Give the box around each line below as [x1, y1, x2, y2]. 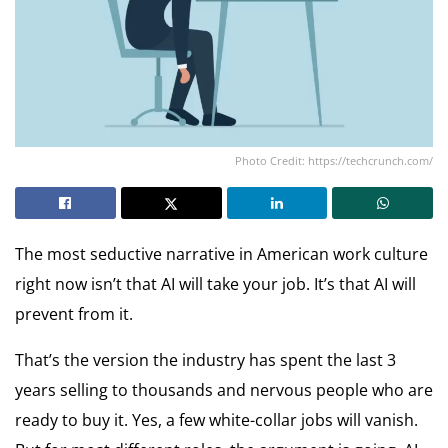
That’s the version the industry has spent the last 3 [15, 348, 396, 371]
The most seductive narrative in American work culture [15, 242, 428, 265]
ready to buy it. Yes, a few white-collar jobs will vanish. [15, 408, 418, 431]
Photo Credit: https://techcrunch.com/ [235, 152, 433, 168]
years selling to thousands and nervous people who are [15, 378, 433, 401]
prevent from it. [15, 302, 133, 325]
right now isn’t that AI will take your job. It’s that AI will [15, 272, 416, 295]
